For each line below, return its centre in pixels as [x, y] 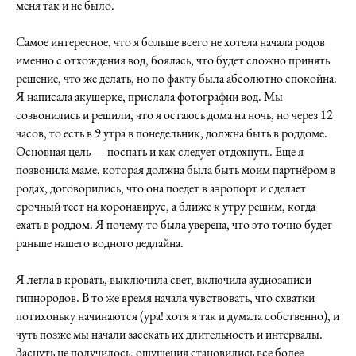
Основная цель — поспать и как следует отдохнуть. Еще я [160, 151]
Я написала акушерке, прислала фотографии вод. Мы [149, 97]
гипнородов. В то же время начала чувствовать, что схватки [165, 298]
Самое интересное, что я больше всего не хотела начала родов [170, 42]
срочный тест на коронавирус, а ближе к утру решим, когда [166, 206]
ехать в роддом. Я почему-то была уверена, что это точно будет [174, 224]
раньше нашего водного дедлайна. [100, 243]
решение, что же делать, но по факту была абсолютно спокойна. [176, 78]
